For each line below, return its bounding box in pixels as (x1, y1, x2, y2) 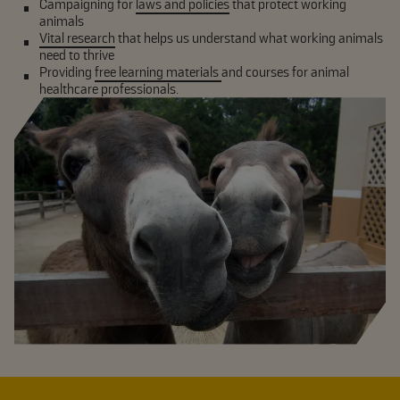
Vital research (39, 29, 115, 47)
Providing (39, 63, 95, 81)
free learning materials (95, 63, 221, 81)
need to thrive (39, 46, 114, 64)
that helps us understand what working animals (118, 29, 383, 47)
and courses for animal (221, 63, 349, 81)
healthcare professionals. (39, 80, 179, 98)
